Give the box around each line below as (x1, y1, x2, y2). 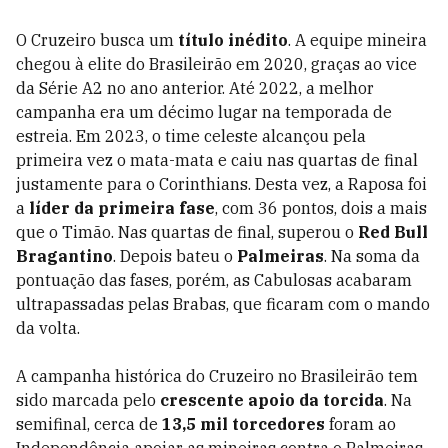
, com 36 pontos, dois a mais (215, 198, 427, 218)
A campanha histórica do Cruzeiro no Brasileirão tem (16, 366, 418, 386)
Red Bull (358, 222, 428, 242)
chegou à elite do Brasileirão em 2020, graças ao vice (16, 54, 417, 74)
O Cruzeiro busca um (16, 30, 178, 50)
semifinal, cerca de (16, 414, 162, 434)
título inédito (178, 30, 288, 50)
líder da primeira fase (29, 198, 215, 218)
